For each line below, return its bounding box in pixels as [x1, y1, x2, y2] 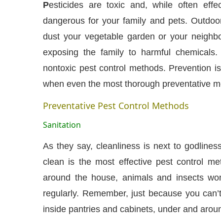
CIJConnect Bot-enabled [13, 149, 119, 159]
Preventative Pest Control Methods [43, 100, 189, 111]
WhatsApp [121, 149, 167, 159]
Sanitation [43, 119, 81, 130]
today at [166, 149, 204, 159]
